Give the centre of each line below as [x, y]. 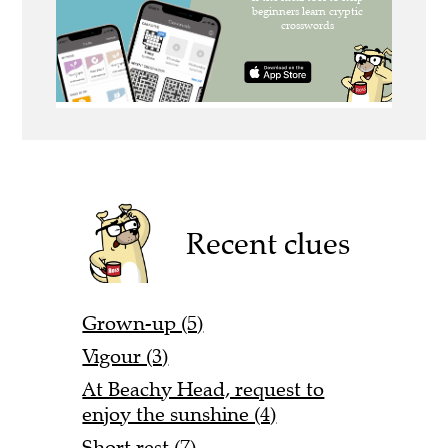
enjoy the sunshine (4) [179, 414]
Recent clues [268, 243]
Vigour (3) [125, 356]
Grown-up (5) [143, 323]
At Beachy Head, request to [203, 389]
